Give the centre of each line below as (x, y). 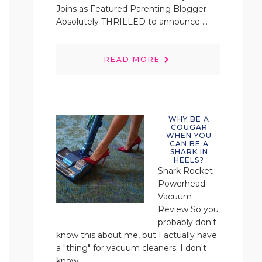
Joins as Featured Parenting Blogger (131, 9)
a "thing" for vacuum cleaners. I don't (131, 248)
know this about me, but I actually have (137, 235)
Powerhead (182, 184)
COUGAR (189, 127)
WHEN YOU (189, 135)
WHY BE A (189, 119)
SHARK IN (189, 152)
